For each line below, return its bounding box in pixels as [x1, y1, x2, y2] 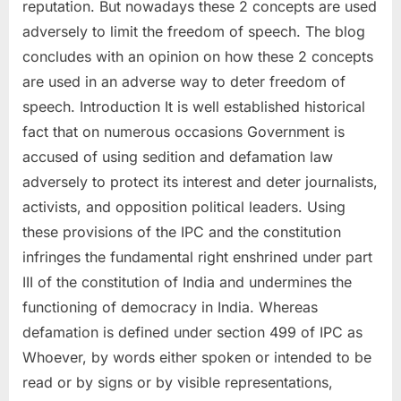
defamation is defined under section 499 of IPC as [22, 322, 363, 341]
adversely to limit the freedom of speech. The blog [22, 21, 365, 40]
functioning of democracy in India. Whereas [22, 297, 318, 316]
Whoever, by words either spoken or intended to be [22, 347, 371, 366]
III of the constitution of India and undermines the [22, 272, 352, 291]
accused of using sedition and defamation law [22, 147, 333, 166]
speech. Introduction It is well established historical [22, 97, 365, 115]
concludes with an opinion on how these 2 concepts [22, 47, 373, 65]
